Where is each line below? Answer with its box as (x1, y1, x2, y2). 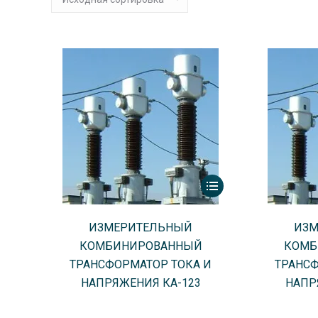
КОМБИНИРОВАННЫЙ (79, 239, 202, 253)
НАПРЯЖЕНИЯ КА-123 (80, 276, 201, 290)
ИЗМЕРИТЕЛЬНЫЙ (89, 221, 193, 234)
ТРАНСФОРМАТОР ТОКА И (70, 258, 212, 271)
